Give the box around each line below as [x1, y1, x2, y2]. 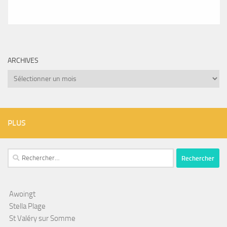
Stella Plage [9, 202, 46, 211]
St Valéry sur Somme [9, 214, 75, 223]
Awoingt [9, 190, 35, 199]
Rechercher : [7, 149, 46, 159]
